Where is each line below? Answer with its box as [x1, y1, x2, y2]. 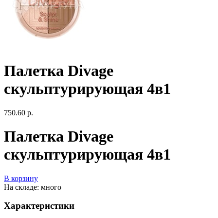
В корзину [4, 174, 38, 182]
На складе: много [4, 182, 61, 191]
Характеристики [4, 200, 74, 211]
